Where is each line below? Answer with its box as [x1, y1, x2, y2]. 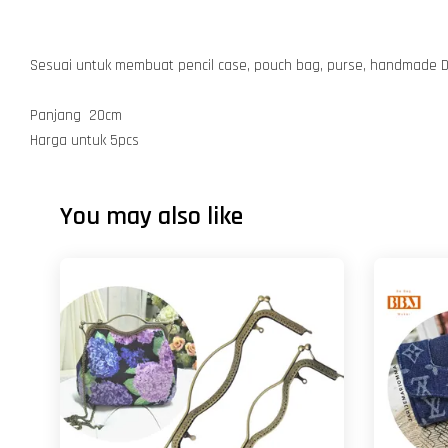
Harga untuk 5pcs [30, 131, 139, 150]
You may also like [60, 200, 243, 233]
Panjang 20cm [30, 106, 122, 125]
